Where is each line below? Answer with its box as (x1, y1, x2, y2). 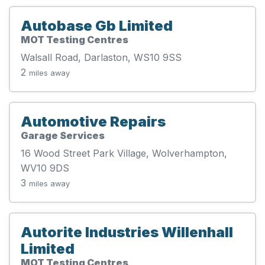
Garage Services (21, 129, 105, 141)
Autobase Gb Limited (21, 17, 173, 34)
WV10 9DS (21, 161, 69, 174)
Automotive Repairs (21, 112, 166, 130)
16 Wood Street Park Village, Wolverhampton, (21, 147, 227, 159)
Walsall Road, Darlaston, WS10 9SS (21, 51, 182, 63)
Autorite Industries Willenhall (21, 223, 233, 241)
